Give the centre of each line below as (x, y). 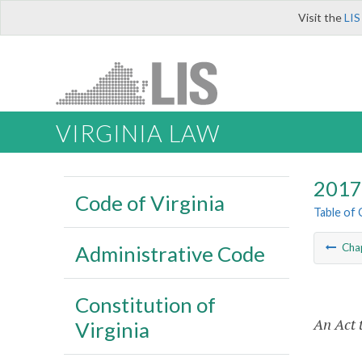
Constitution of (145, 304)
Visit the (321, 17)
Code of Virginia (149, 202)
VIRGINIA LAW (138, 134)
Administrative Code (170, 253)
